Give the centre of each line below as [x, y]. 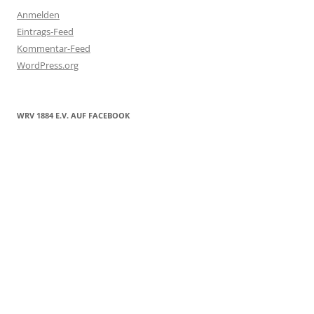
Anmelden [38, 15]
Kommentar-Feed [54, 48]
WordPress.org [48, 65]
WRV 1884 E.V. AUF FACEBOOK [73, 115]
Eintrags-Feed [45, 32]
